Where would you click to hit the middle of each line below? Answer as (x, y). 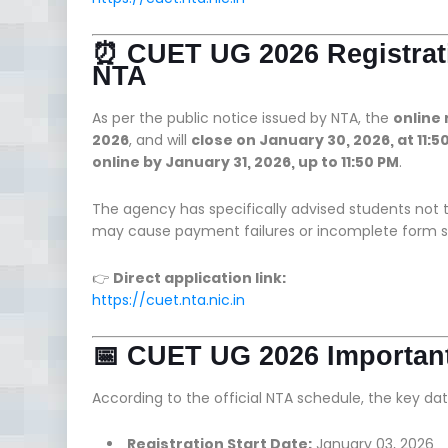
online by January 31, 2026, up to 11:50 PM (245, 161)
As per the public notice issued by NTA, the (242, 117)
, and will (160, 139)
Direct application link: (199, 277)
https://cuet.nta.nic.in (168, 299)
